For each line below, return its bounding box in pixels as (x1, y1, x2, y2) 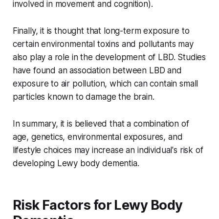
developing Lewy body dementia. (12, 158, 139, 169)
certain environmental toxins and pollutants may (12, 39, 194, 49)
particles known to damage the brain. (12, 92, 154, 102)
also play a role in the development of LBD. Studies (12, 52, 206, 63)
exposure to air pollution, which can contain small (12, 79, 198, 89)
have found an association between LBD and (12, 66, 182, 76)
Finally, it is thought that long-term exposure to (12, 26, 190, 36)
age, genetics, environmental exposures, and (12, 132, 183, 142)
